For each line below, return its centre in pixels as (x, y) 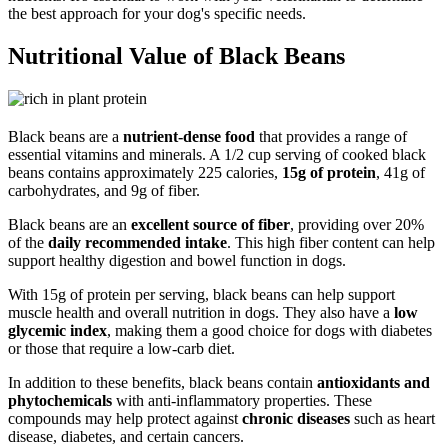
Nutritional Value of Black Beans (176, 56)
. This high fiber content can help (331, 243)
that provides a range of (331, 137)
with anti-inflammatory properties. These (242, 401)
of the (28, 243)
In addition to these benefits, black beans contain (162, 383)
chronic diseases (296, 419)
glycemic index (57, 331)
